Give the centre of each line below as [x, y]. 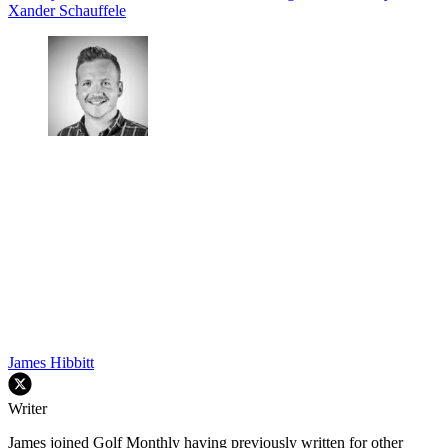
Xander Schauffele [67, 11]
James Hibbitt [51, 363]
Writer [27, 409]
